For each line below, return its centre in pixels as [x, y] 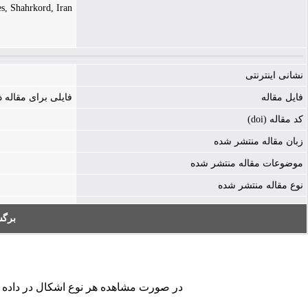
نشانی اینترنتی [274, 75]
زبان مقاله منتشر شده [258, 141]
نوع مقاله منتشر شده [261, 185]
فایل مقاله [282, 97]
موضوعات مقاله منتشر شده [247, 163]
